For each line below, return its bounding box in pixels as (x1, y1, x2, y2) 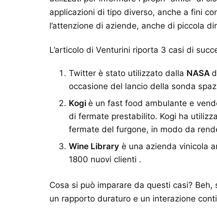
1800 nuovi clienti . (69, 154, 141, 164)
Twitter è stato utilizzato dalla (69, 68, 186, 78)
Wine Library (69, 141, 119, 151)
